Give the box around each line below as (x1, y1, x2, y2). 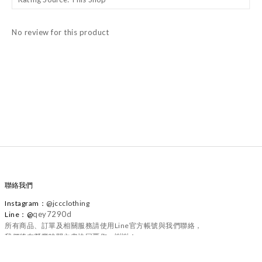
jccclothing (52, 199, 89, 208)
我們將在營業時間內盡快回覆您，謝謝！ (5, 232, 136, 241)
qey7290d (33, 209, 71, 219)
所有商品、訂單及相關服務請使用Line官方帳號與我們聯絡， (5, 221, 202, 230)
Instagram (5, 199, 39, 208)
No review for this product (12, 27, 109, 37)
